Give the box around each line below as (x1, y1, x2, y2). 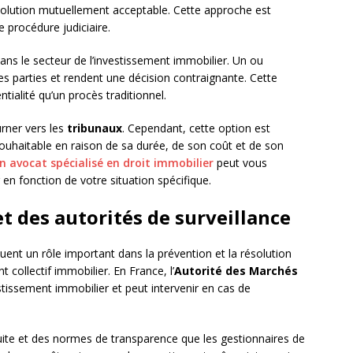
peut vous (214, 155, 267, 171)
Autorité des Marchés (174, 263, 298, 279)
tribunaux (67, 121, 122, 136)
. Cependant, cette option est (122, 121, 270, 136)
